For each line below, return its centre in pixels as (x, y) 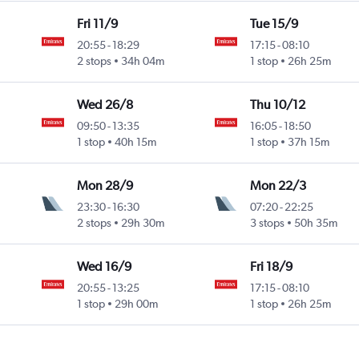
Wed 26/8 (105, 105)
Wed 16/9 (105, 267)
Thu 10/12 (277, 105)
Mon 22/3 (278, 186)
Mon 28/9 (105, 186)
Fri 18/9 (271, 267)
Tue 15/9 (274, 24)
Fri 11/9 (98, 24)
